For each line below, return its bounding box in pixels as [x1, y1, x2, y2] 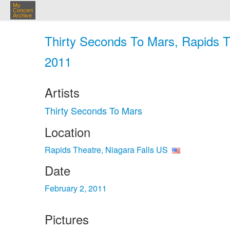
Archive [13, 12, 32, 18]
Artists [45, 83, 80, 101]
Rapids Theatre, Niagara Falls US [45, 144, 168, 156]
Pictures [45, 210, 89, 228]
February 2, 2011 [45, 182, 107, 194]
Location [45, 123, 90, 141]
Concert [13, 7, 33, 13]
